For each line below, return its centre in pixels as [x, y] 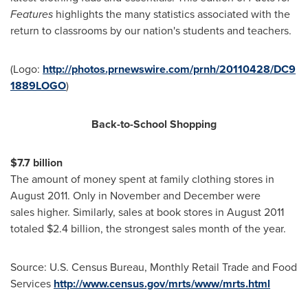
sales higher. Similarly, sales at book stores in [119, 212]
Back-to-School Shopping [154, 124]
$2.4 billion [74, 229]
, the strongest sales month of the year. [193, 229]
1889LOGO [38, 86]
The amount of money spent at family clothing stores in [142, 179]
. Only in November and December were [164, 196]
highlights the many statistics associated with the [172, 14]
